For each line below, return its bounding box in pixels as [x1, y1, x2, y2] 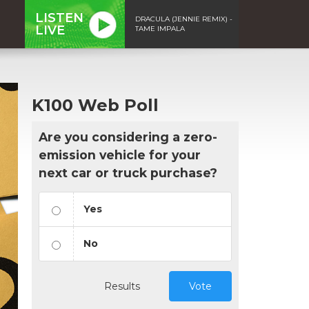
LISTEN [35, 10, 83, 26]
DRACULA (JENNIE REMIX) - [135, 14, 232, 23]
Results [104, 279, 140, 292]
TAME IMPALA [135, 23, 185, 33]
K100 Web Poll [32, 94, 159, 115]
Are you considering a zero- [39, 129, 217, 144]
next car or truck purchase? [39, 165, 217, 180]
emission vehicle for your [39, 147, 201, 162]
